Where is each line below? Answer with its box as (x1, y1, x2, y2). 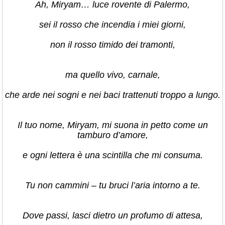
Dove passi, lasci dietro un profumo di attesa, (22, 210, 203, 220)
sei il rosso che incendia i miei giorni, (39, 20, 186, 30)
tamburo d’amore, (77, 130, 148, 140)
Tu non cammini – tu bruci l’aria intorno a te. (25, 180, 200, 190)
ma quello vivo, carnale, (65, 70, 160, 80)
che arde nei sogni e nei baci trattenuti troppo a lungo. (5, 90, 220, 100)
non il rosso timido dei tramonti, (50, 40, 175, 50)
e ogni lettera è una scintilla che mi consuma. (22, 150, 203, 160)
